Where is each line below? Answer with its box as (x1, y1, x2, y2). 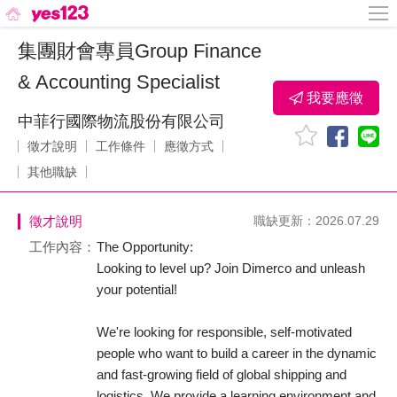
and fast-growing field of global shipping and (97, 367, 346, 382)
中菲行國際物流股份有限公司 (18, 113, 225, 130)
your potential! (97, 282, 177, 297)
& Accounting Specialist (18, 71, 220, 93)
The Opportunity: (97, 239, 193, 254)
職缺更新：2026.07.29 (253, 214, 379, 228)
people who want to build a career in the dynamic (97, 346, 377, 361)
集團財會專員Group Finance (18, 40, 261, 62)
